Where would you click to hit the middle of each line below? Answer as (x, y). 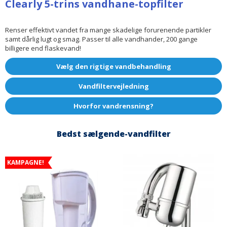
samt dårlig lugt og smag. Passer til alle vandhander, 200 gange (101, 39)
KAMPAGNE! (26, 162)
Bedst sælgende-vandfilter (113, 134)
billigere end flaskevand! (43, 48)
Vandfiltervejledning (113, 86)
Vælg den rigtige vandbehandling (113, 66)
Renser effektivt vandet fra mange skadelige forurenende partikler (108, 30)
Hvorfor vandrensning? (114, 106)
